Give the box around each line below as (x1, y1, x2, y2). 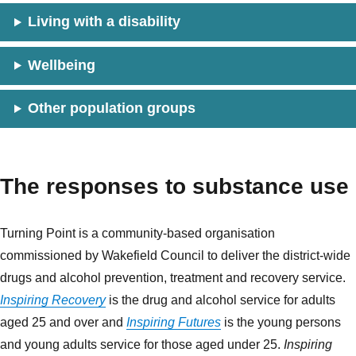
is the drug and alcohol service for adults (106, 293, 335, 308)
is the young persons (221, 315, 341, 330)
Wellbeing (27, 56, 95, 73)
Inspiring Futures (126, 315, 221, 330)
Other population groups (27, 100, 195, 117)
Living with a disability (27, 14, 180, 30)
